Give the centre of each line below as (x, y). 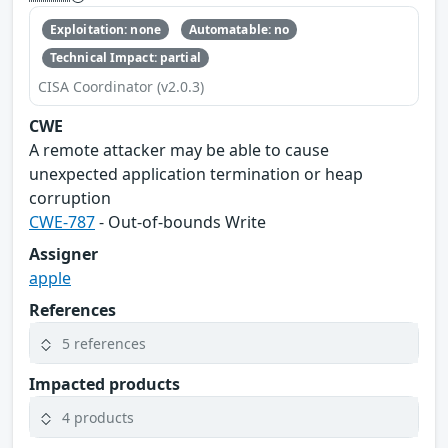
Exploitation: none (105, 29)
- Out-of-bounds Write (180, 222)
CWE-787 (62, 222)
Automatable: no (239, 29)
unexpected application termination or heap (196, 174)
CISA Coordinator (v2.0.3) (121, 87)
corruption (70, 198)
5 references (104, 343)
